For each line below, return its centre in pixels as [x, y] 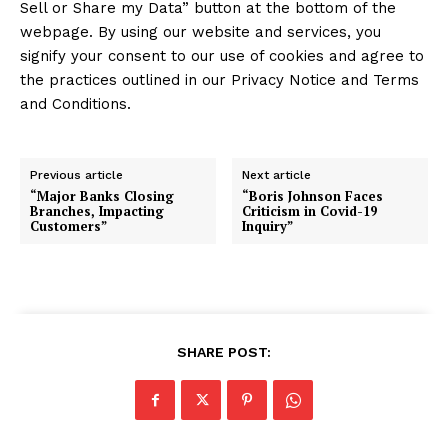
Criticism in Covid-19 [310, 211]
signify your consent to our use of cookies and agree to [222, 56]
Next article [277, 175]
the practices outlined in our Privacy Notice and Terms [219, 80]
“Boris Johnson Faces [313, 196]
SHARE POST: [224, 352]
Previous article [76, 175]
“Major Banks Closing [102, 196]
